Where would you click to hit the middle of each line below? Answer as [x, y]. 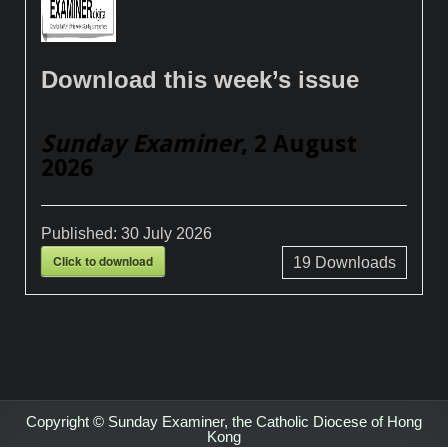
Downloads [353, 262]
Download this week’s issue [200, 80]
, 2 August [299, 144]
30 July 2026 [167, 233]
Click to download [103, 260]
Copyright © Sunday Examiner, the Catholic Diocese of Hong [224, 421]
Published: [81, 233]
